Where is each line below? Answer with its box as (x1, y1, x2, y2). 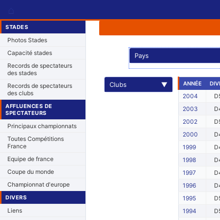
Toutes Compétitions (7, 135, 64, 142)
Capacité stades (7, 49, 52, 56)
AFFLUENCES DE (5, 103, 53, 110)
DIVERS (5, 194, 27, 201)
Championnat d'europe (7, 181, 70, 188)
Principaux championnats (7, 122, 77, 130)
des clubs (7, 89, 33, 97)
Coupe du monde (7, 168, 54, 175)
